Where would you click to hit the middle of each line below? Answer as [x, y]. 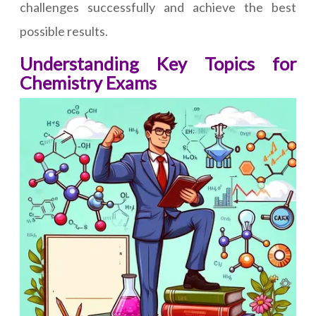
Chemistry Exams [88, 83]
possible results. [64, 31]
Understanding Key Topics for [158, 64]
